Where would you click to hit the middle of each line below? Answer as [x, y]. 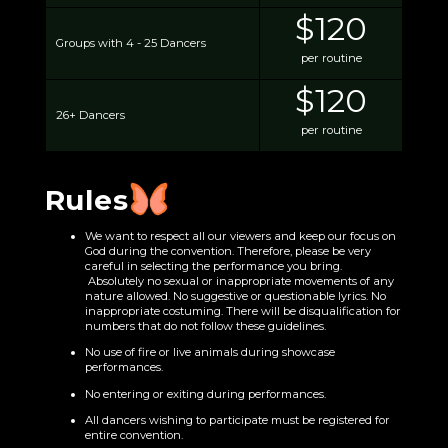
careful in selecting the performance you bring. [213, 266]
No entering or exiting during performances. [206, 393]
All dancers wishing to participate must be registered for [237, 419]
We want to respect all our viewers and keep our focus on [240, 236]
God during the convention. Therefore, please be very [227, 251]
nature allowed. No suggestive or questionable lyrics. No [235, 296]
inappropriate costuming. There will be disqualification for [242, 311]
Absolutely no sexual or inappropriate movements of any [239, 281]
